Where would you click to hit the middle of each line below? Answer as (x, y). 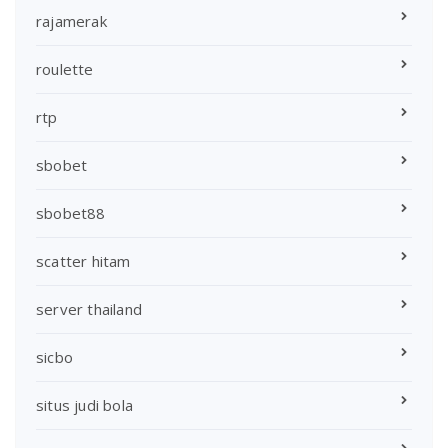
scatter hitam (83, 261)
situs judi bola (84, 405)
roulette (65, 69)
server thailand (89, 309)
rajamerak (71, 21)
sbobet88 (71, 213)
